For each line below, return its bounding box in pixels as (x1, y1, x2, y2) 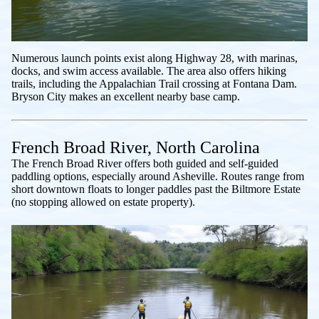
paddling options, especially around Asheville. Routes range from (11, 169, 304, 182)
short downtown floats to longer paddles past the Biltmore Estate (11, 182, 300, 195)
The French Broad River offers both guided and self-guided (11, 157, 278, 169)
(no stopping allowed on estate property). (11, 195, 195, 208)
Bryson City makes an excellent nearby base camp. (11, 90, 240, 103)
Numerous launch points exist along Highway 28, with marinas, (11, 51, 298, 64)
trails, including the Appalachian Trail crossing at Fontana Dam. (11, 77, 297, 90)
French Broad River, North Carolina (11, 137, 260, 157)
